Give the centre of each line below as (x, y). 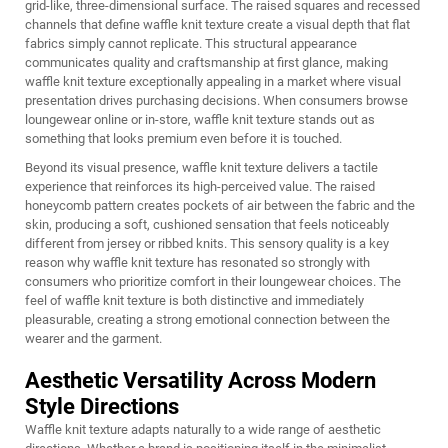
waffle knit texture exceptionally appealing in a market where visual (213, 81)
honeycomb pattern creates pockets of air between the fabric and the (220, 205)
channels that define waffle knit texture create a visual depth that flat (217, 24)
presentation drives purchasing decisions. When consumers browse (216, 100)
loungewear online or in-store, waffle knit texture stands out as (200, 119)
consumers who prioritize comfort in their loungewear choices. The (213, 281)
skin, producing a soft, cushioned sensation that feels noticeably (207, 224)
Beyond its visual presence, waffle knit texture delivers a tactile (201, 167)
